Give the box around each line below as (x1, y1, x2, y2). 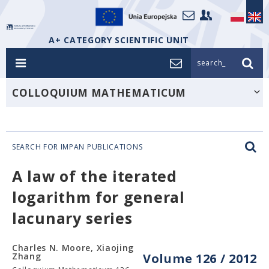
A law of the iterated (12, 166, 177, 186)
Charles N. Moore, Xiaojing (12, 242, 134, 253)
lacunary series (12, 208, 133, 228)
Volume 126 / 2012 (143, 250, 257, 267)
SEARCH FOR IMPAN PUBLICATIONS (12, 142, 143, 152)
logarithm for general (12, 187, 185, 207)
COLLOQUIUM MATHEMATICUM (12, 86, 187, 100)
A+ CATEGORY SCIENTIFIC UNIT (49, 34, 189, 46)
